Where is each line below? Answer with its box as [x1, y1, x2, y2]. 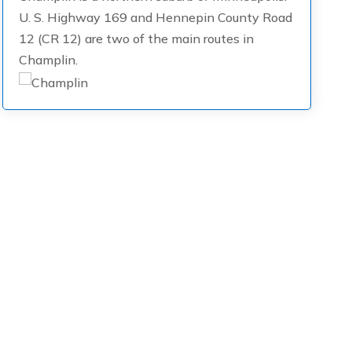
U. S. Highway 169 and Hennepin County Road [18, 9, 292, 25]
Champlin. [18, 52, 78, 68]
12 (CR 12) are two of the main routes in [18, 31, 254, 46]
